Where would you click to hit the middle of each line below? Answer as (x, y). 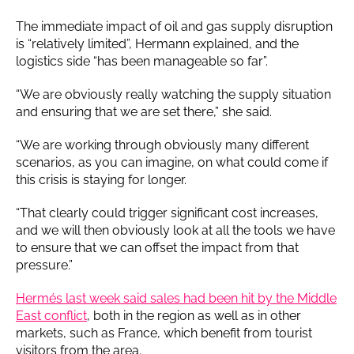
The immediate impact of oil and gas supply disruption (174, 26)
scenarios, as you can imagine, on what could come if (172, 162)
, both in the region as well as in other (194, 315)
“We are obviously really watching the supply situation (173, 94)
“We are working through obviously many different (162, 145)
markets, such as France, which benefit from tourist (164, 333)
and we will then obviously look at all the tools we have (175, 230)
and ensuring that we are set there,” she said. (144, 111)
